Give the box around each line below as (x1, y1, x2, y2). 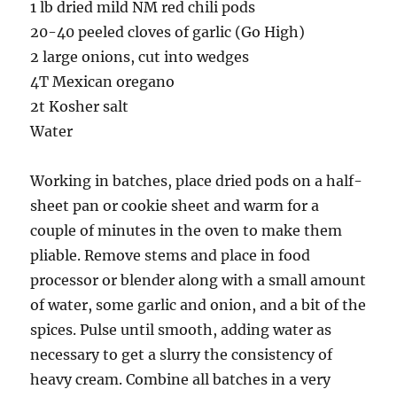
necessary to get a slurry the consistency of (30, 346, 333, 364)
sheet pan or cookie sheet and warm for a (30, 197, 320, 215)
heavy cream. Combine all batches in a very (30, 370, 331, 389)
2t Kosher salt (30, 97, 129, 116)
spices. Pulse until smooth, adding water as (30, 321, 332, 339)
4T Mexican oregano (30, 73, 175, 91)
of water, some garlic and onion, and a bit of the (30, 296, 367, 315)
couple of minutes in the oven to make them (30, 222, 343, 240)
